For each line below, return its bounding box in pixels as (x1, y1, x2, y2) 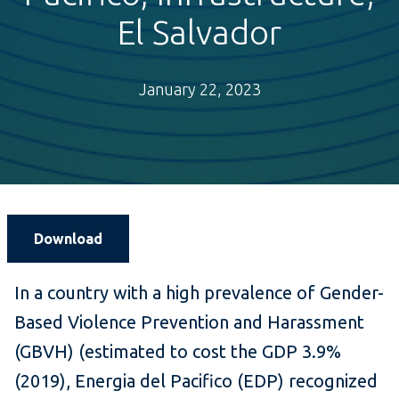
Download (34, 231, 102, 248)
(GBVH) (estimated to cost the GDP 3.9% (14, 341, 341, 362)
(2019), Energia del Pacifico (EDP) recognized (14, 370, 378, 392)
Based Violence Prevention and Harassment (14, 312, 364, 333)
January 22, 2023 (138, 80, 261, 99)
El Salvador (118, 13, 281, 52)
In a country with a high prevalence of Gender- (14, 282, 384, 304)
